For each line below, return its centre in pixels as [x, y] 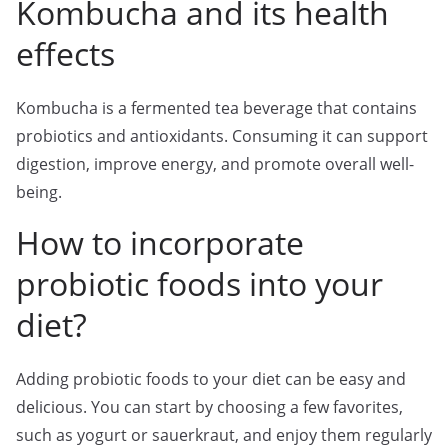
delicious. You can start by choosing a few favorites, [209, 407]
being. [39, 192]
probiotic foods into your [199, 283]
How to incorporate [160, 242]
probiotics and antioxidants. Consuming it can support [222, 136]
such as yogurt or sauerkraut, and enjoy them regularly [224, 435]
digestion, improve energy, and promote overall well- [215, 164]
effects [65, 53]
